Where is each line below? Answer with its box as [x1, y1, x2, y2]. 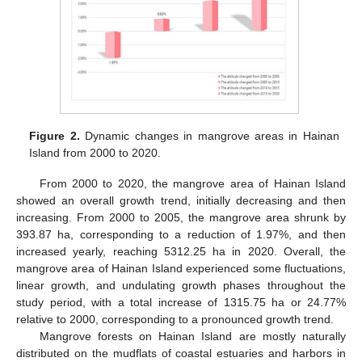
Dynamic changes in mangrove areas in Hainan [79, 128, 339, 142]
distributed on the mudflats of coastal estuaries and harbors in [16, 346, 346, 360]
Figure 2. [29, 128, 80, 142]
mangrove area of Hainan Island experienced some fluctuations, [16, 261, 346, 275]
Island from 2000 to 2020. [29, 145, 162, 159]
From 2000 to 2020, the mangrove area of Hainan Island [39, 176, 346, 190]
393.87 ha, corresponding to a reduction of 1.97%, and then [16, 227, 346, 241]
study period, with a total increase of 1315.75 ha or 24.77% [16, 295, 346, 309]
